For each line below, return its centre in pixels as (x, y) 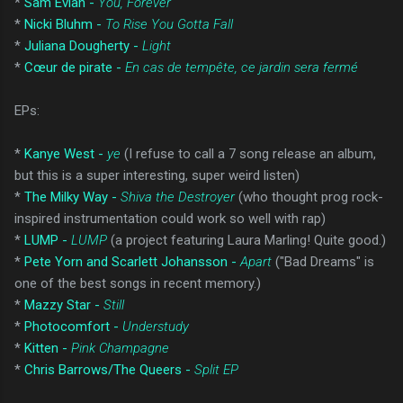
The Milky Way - (72, 197)
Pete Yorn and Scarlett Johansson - (132, 261)
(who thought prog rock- (309, 197)
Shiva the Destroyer (178, 197)
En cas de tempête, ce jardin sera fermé (242, 67)
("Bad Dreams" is (323, 261)
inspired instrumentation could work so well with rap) (170, 218)
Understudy (156, 326)
